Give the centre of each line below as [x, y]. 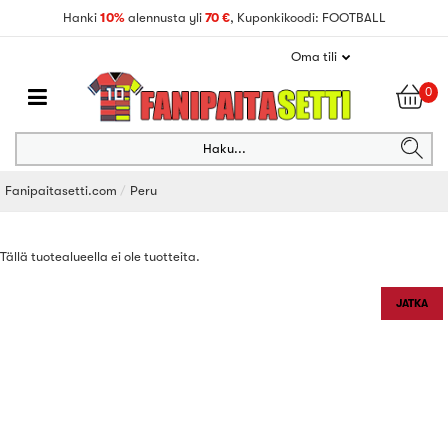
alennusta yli [166, 17]
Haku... [224, 148]
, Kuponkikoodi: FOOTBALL [307, 17]
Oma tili [314, 56]
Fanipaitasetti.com [61, 190]
